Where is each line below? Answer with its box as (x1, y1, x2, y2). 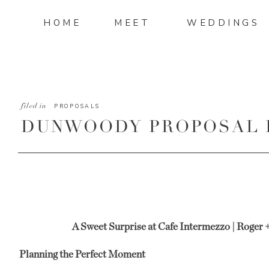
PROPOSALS (54, 103, 100, 110)
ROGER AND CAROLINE (21, 136, 254, 157)
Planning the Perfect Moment (19, 249, 145, 259)
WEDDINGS (187, 17, 259, 29)
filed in (21, 101, 47, 110)
